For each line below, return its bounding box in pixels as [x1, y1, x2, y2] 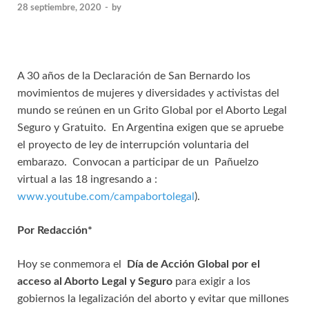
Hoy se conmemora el [17, 259, 127, 270]
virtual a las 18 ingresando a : [17, 174, 160, 186]
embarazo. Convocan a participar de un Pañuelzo [17, 157, 259, 168]
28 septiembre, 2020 [17, 3, 101, 13]
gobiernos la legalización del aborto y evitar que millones [17, 293, 289, 305]
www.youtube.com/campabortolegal [17, 191, 195, 203]
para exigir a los [172, 276, 250, 288]
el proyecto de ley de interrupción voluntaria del [17, 139, 249, 151]
